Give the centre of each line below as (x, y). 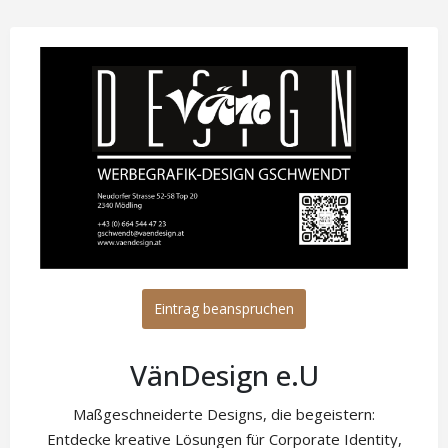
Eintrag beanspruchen (224, 308)
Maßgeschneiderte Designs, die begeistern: (224, 413)
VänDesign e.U (224, 374)
